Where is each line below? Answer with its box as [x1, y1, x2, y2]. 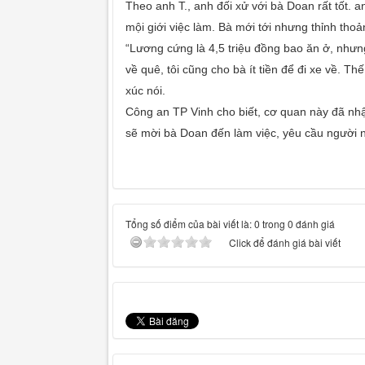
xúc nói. [125, 83, 165, 97]
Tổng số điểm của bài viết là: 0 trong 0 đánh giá [125, 216, 335, 231]
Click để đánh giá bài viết [229, 235, 341, 249]
